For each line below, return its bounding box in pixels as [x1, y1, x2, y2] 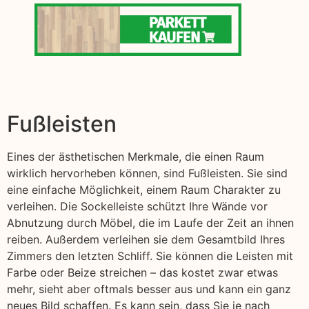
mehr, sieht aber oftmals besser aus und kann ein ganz [7, 282, 291, 297]
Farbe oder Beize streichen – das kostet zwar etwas [7, 266, 278, 280]
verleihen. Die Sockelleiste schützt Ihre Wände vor [7, 199, 268, 214]
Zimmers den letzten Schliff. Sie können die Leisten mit [7, 249, 293, 263]
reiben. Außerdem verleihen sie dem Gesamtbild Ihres [7, 232, 285, 247]
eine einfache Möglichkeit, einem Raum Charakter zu [7, 183, 281, 197]
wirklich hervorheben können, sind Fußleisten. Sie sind [7, 166, 288, 181]
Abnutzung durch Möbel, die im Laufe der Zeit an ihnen [7, 216, 294, 230]
